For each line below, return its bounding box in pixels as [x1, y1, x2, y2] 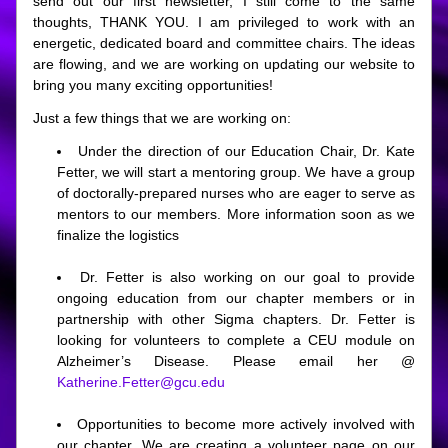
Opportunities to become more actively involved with [77, 416, 416, 432]
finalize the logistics [57, 227, 179, 243]
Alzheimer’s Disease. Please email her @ [57, 353, 415, 369]
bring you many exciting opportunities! [33, 77, 277, 93]
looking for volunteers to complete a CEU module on [57, 332, 415, 348]
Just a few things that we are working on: [33, 110, 291, 126]
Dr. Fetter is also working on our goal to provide [79, 269, 416, 285]
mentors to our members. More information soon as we [57, 206, 415, 222]
